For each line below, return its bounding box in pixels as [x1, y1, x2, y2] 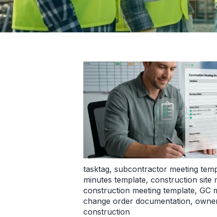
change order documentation [83, 196, 190, 206]
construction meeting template [83, 186, 195, 196]
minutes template [83, 175, 146, 185]
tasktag [83, 164, 109, 174]
